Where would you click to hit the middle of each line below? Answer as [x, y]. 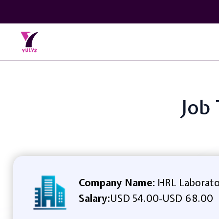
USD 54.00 [134, 198]
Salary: [94, 198]
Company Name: [117, 182]
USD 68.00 [187, 198]
